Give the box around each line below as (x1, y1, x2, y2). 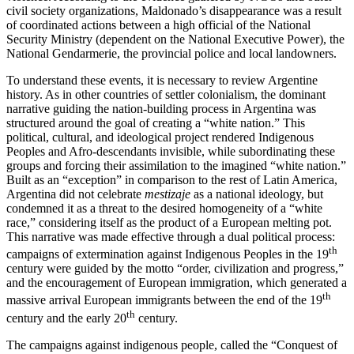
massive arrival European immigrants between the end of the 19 (6, 293, 322, 307)
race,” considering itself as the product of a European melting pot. (6, 215, 332, 229)
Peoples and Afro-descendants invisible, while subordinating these (6, 144, 335, 158)
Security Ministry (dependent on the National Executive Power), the (6, 32, 345, 46)
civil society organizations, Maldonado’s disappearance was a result (6, 3, 341, 17)
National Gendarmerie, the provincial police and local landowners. (6, 46, 337, 60)
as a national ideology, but (190, 186, 323, 201)
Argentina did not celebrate (6, 186, 145, 201)
